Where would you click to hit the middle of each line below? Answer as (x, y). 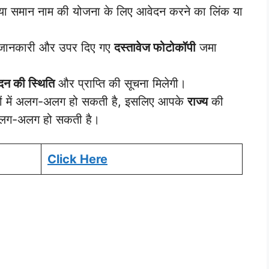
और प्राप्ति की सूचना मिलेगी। (120, 83)
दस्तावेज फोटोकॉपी (155, 47)
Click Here (77, 159)
